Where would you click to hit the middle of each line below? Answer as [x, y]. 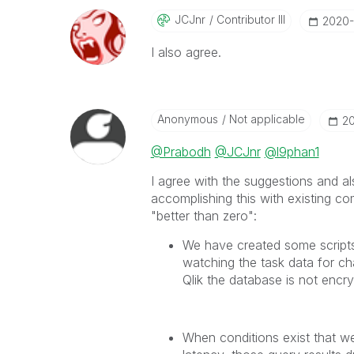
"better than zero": [203, 216]
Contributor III [249, 19]
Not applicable [265, 119]
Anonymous [187, 119]
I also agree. [186, 52]
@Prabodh [181, 152]
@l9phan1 [292, 152]
